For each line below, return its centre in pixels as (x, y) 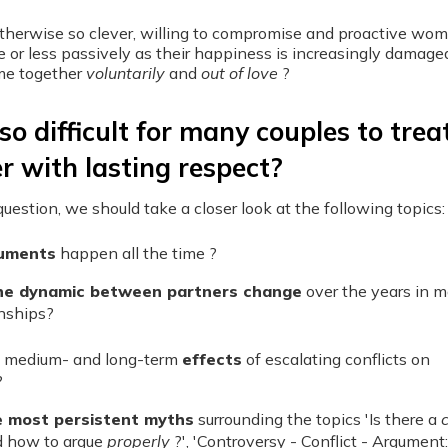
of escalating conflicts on (335, 359)
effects (211, 359)
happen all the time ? (136, 253)
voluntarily (125, 73)
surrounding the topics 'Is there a (317, 419)
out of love (239, 73)
